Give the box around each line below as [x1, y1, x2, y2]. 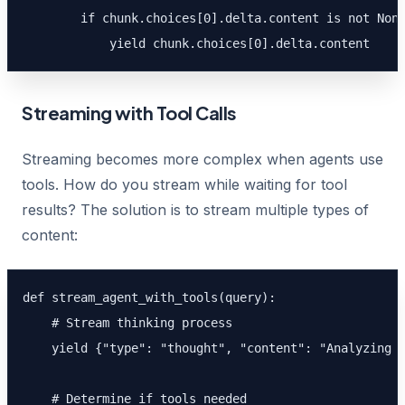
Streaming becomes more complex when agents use [22, 150, 383, 168]
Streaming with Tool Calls [22, 101, 237, 124]
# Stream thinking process [23, 316, 232, 330]
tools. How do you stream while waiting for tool [22, 175, 347, 193]
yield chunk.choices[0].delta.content [23, 36, 370, 51]
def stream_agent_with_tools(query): [23, 290, 276, 305]
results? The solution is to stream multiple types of [22, 201, 369, 219]
